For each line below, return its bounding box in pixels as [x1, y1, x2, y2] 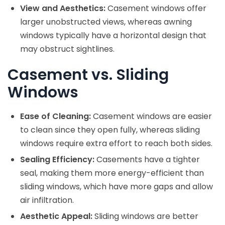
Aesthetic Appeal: [20, 210, 92, 222]
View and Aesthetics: [20, 3, 105, 15]
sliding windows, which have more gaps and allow [20, 181, 213, 193]
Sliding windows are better [92, 210, 198, 222]
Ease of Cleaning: [20, 110, 91, 123]
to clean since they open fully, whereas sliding [20, 124, 200, 136]
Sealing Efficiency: [20, 154, 94, 166]
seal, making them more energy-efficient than [20, 167, 204, 179]
